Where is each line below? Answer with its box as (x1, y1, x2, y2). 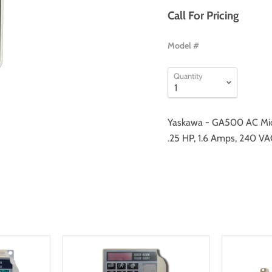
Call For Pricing (167, 8, 239, 22)
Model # (167, 40, 199, 52)
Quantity (173, 71, 203, 81)
